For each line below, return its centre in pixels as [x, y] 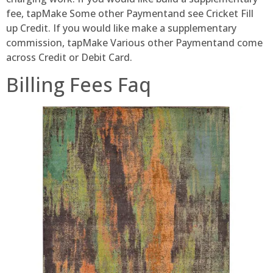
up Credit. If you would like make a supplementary [121, 28]
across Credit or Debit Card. [69, 57]
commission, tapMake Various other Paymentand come [134, 42]
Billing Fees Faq [79, 85]
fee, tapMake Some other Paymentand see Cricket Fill [130, 13]
